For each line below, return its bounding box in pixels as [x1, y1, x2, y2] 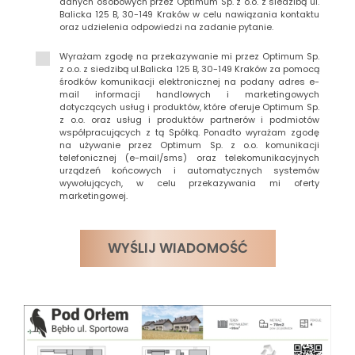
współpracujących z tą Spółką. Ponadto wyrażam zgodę [59, 126, 319, 139]
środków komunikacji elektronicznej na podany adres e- [59, 75, 319, 88]
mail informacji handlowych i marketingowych [59, 88, 319, 101]
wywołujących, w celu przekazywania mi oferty [59, 177, 319, 189]
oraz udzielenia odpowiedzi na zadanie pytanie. [59, 21, 273, 33]
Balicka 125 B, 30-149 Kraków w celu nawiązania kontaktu [59, 8, 319, 21]
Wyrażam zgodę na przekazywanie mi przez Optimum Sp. [59, 50, 319, 63]
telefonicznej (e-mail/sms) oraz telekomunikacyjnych [59, 151, 319, 164]
